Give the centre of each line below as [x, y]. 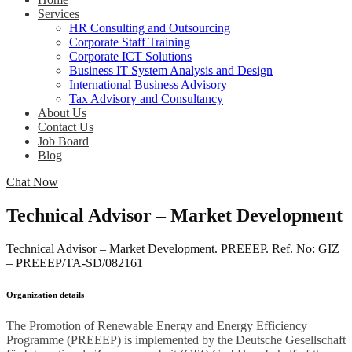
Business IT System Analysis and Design [171, 70]
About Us [62, 113]
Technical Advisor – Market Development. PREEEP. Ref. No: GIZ [173, 248]
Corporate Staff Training [130, 42]
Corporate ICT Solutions [130, 56]
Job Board [63, 141]
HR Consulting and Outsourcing [150, 28]
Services [59, 14]
